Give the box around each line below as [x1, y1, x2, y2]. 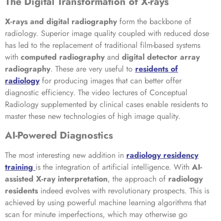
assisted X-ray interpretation [5, 173, 108, 184]
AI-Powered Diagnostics [5, 128, 113, 143]
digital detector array [122, 51, 200, 63]
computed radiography [21, 51, 107, 63]
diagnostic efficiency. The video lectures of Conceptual [5, 87, 187, 99]
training [5, 161, 33, 173]
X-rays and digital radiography [5, 16, 117, 28]
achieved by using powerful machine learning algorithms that [5, 196, 206, 208]
